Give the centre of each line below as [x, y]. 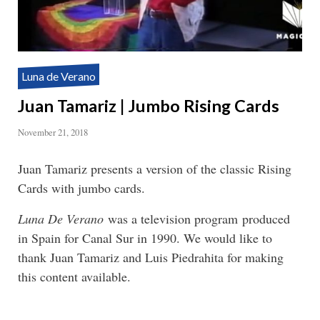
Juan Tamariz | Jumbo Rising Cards [149, 105]
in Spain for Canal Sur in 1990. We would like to [145, 237]
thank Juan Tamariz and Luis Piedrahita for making [151, 257]
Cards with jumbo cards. [81, 187]
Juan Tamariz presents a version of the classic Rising [155, 168]
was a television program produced [197, 218]
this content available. [76, 276]
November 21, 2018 [53, 132]
